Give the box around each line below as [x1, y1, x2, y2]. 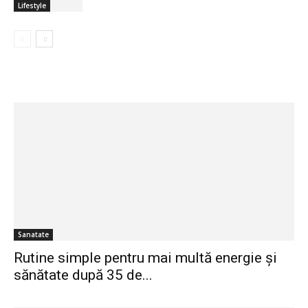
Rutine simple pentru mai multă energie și [14, 250, 277, 267]
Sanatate [18, 230, 49, 240]
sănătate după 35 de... [14, 267, 153, 284]
